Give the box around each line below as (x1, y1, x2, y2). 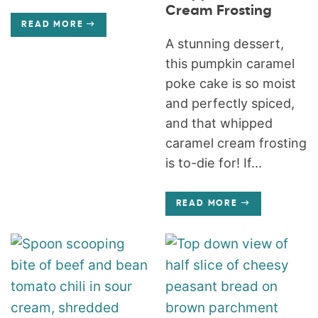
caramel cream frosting (165, 136, 307, 150)
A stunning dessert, (165, 36, 284, 51)
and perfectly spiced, (165, 96, 295, 111)
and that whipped (165, 116, 273, 131)
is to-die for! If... (165, 155, 262, 170)
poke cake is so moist (165, 76, 296, 91)
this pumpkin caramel (165, 56, 295, 71)
